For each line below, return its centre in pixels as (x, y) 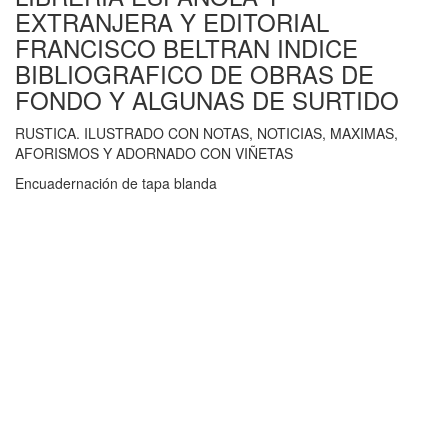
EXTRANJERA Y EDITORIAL (172, 22)
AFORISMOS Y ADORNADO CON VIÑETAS (154, 153)
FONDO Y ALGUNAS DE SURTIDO (207, 100)
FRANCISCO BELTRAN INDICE (186, 48)
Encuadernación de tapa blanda (116, 183)
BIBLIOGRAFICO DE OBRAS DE (194, 74)
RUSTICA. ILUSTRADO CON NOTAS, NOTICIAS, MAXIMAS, (206, 133)
